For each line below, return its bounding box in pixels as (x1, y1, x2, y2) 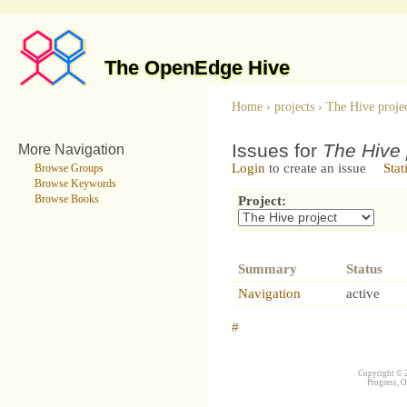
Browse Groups (34, 162, 104, 174)
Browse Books (34, 193, 99, 205)
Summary (238, 261, 298, 276)
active (346, 285, 381, 301)
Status (346, 261, 383, 276)
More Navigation (18, 140, 124, 157)
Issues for (232, 139, 323, 161)
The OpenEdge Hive (104, 55, 290, 79)
